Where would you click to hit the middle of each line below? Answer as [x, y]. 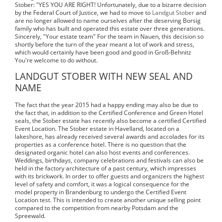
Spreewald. [30, 216]
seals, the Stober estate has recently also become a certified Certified [111, 120]
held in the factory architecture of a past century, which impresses [106, 168]
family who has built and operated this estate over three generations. [110, 28]
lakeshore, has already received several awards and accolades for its [110, 136]
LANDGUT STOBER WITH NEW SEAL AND [104, 76]
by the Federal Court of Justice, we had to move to [83, 12]
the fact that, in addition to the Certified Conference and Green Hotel [109, 112]
